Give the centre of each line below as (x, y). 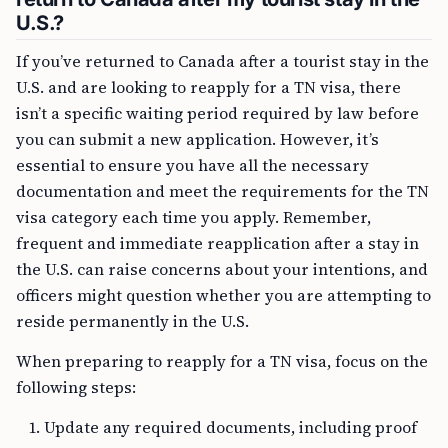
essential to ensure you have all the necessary (192, 165)
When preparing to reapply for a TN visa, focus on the (222, 361)
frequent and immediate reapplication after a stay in (217, 243)
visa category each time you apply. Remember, (193, 217)
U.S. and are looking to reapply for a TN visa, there (208, 87)
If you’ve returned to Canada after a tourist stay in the (222, 61)
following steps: (76, 387)
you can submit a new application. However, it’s (197, 139)
